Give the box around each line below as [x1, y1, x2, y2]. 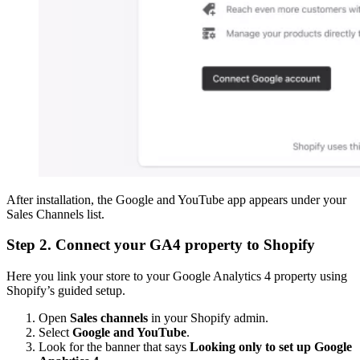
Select [39, 325, 72, 340]
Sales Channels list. [6, 207, 104, 221]
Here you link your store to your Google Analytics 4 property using [6, 269, 347, 284]
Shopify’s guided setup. [6, 284, 125, 298]
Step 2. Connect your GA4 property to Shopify [6, 236, 315, 254]
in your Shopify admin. [148, 311, 268, 325]
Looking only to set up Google [190, 340, 352, 354]
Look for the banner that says [39, 340, 190, 354]
